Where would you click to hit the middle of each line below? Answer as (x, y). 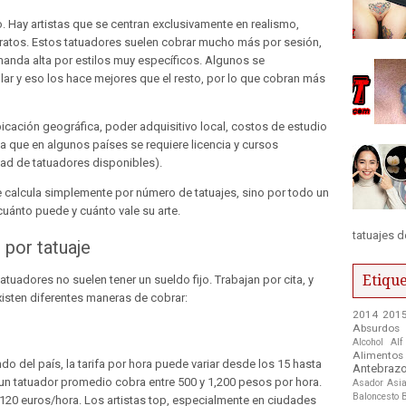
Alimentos (378, 355)
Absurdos (376, 328)
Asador (368, 382)
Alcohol (368, 342)
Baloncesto (376, 396)
